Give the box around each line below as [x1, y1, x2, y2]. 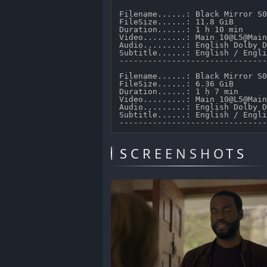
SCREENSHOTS [120, 144, 248, 162]
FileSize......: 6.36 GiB [119, 79, 239, 88]
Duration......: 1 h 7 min [119, 86, 244, 96]
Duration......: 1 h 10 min [119, 24, 249, 34]
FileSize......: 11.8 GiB [119, 17, 239, 26]
